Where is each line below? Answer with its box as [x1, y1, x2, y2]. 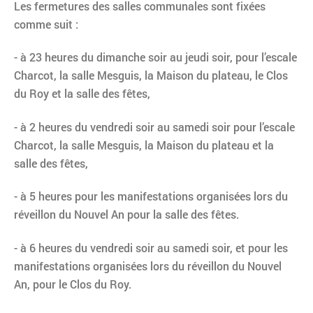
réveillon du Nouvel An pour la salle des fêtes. [14, 207, 239, 222]
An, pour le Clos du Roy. [14, 276, 131, 291]
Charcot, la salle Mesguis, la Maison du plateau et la [14, 137, 274, 152]
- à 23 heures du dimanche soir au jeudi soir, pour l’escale [14, 50, 297, 65]
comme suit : [14, 17, 78, 32]
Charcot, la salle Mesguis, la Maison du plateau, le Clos [14, 68, 288, 83]
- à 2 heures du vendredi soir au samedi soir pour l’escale [14, 119, 295, 134]
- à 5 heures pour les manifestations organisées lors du [14, 189, 288, 204]
